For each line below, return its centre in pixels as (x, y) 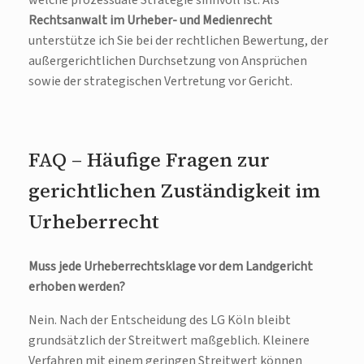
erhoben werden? (77, 287)
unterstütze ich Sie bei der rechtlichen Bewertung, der (178, 41)
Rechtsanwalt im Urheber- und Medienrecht (150, 21)
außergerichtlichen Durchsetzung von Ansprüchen (168, 61)
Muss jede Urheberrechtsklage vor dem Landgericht (171, 267)
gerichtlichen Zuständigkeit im (174, 191)
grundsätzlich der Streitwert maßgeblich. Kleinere (169, 341)
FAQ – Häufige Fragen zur (149, 160)
